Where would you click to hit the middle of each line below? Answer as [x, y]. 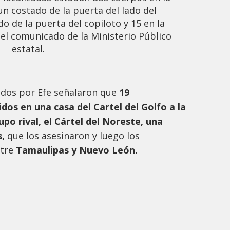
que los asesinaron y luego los [72, 136]
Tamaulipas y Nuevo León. [77, 150]
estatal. [28, 49]
